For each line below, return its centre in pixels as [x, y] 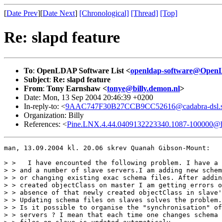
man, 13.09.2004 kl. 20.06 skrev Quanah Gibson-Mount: [107, 148]
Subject [36, 79]
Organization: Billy [54, 115]
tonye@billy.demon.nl [143, 88]
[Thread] [144, 13]
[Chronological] [104, 13]
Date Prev [22, 13]
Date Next [59, 13]
